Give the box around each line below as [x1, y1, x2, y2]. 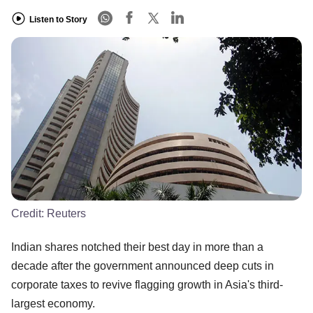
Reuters [47, 207, 86, 219]
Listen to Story [29, 14, 87, 24]
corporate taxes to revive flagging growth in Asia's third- [11, 278, 283, 291]
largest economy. [11, 297, 95, 310]
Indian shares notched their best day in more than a [11, 240, 263, 253]
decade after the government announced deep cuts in [11, 259, 274, 272]
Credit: [11, 207, 47, 219]
